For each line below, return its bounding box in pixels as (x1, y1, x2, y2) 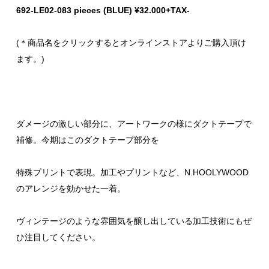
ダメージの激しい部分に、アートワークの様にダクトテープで (16, 118, 252, 128)
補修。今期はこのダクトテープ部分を (16, 134, 159, 145)
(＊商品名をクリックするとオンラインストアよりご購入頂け (16, 37, 246, 47)
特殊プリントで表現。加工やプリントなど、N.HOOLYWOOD (16, 167, 249, 177)
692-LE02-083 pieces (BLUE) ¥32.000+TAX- (16, 5, 190, 15)
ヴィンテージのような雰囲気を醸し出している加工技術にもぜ (16, 216, 252, 226)
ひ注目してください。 (16, 232, 100, 242)
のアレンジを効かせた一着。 (16, 183, 125, 193)
